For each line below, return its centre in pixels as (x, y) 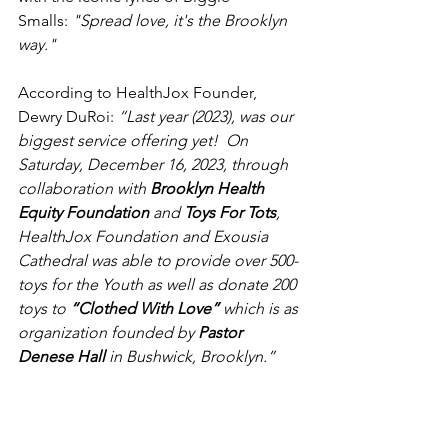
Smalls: (45, 20)
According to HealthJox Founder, (139, 92)
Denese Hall (61, 356)
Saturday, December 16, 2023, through (155, 164)
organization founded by (108, 332)
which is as (260, 308)
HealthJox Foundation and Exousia (145, 236)
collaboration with (84, 188)
